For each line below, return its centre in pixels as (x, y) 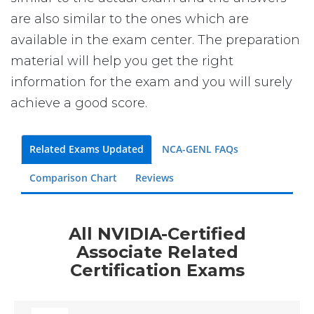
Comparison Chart (73, 178)
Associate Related (157, 252)
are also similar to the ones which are (130, 19)
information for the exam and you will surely (151, 82)
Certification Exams (157, 270)
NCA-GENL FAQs (200, 149)
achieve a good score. (79, 103)
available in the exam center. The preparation (155, 40)
